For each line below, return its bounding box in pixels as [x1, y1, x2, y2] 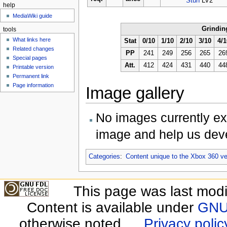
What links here [13, 36, 51, 43]
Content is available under [26, 200, 198, 216]
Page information [13, 82, 54, 88]
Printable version [13, 63, 54, 70]
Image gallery [85, 83, 184, 102]
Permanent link [13, 72, 50, 79]
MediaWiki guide [13, 12, 53, 19]
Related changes [13, 45, 55, 52]
